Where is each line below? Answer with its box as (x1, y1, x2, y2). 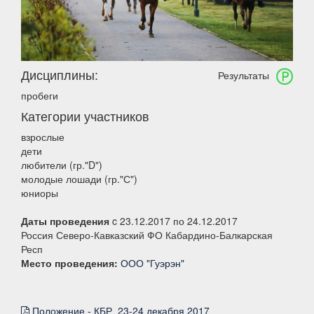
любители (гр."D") (21, 158, 102, 172)
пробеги (21, 88, 58, 103)
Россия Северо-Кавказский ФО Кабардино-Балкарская (21, 228, 273, 243)
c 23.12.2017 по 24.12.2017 (109, 214, 238, 228)
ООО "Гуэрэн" (121, 256, 184, 271)
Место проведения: (21, 256, 118, 271)
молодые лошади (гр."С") (21, 172, 137, 186)
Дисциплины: (21, 65, 98, 84)
